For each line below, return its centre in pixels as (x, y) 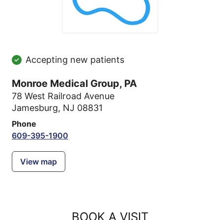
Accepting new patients (75, 60)
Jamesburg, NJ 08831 (57, 108)
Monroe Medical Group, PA (74, 83)
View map (39, 162)
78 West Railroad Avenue (63, 96)
